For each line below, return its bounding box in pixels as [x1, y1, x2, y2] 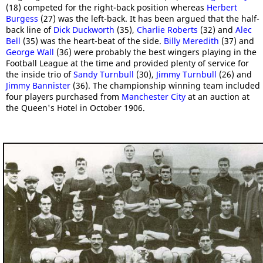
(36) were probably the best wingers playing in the [54, 46, 257, 58]
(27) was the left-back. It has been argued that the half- [38, 13, 259, 24]
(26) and [217, 69, 252, 80]
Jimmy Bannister [6, 80, 70, 91]
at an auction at [186, 91, 249, 102]
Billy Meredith [164, 35, 219, 46]
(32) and [198, 24, 235, 35]
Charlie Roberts [137, 24, 198, 35]
